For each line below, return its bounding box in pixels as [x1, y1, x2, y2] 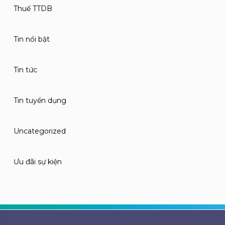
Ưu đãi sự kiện [14, 157, 62, 166]
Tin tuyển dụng [14, 96, 66, 105]
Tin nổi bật [14, 35, 50, 44]
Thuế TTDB [14, 4, 52, 13]
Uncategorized [14, 127, 66, 136]
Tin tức [14, 65, 37, 74]
